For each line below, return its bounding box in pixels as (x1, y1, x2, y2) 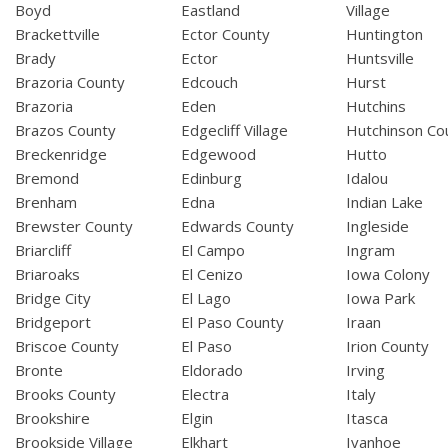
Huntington (346, 24, 424, 45)
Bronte (15, 360, 63, 381)
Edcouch (180, 72, 238, 93)
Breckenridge (15, 144, 107, 165)
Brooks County (15, 384, 116, 405)
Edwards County (180, 216, 294, 237)
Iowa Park (346, 288, 416, 309)
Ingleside (346, 216, 410, 237)
